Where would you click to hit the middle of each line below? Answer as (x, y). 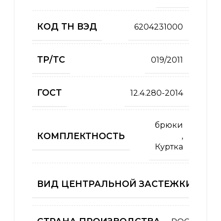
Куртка (169, 147)
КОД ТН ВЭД (67, 27)
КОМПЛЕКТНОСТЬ (81, 136)
